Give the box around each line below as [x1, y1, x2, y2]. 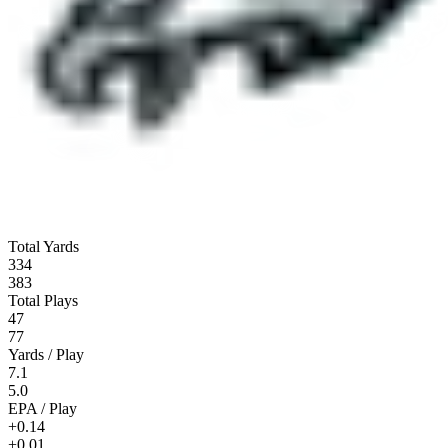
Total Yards [8, 237, 79, 255]
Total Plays [8, 291, 78, 309]
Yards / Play [8, 345, 84, 363]
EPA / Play [8, 399, 77, 417]
